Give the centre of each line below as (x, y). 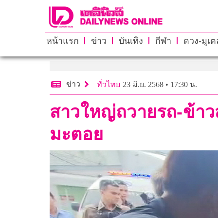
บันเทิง (131, 41)
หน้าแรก (62, 41)
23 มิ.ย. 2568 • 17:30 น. (160, 84)
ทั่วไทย (109, 84)
